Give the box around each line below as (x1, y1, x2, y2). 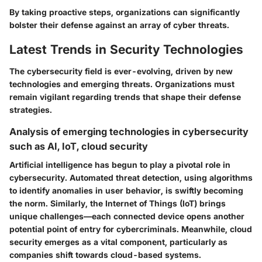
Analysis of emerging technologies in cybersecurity (9, 126, 249, 138)
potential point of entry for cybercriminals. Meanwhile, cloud (9, 224, 252, 235)
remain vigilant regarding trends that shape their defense (9, 92, 241, 102)
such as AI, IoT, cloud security (9, 140, 148, 153)
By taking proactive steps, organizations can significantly (9, 6, 240, 17)
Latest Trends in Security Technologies (9, 42, 243, 57)
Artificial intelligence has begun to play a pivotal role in (9, 160, 230, 170)
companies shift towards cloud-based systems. (9, 250, 201, 260)
